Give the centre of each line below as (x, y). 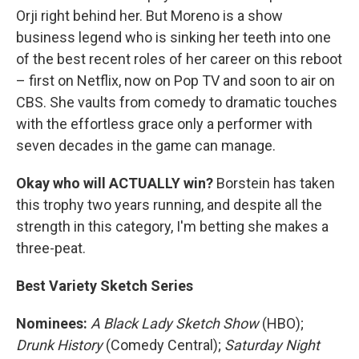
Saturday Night (272, 345)
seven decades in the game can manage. (146, 145)
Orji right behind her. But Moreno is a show (149, 16)
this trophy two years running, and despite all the (169, 205)
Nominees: (52, 323)
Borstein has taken (274, 183)
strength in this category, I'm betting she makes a (172, 226)
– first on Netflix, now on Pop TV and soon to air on (175, 81)
